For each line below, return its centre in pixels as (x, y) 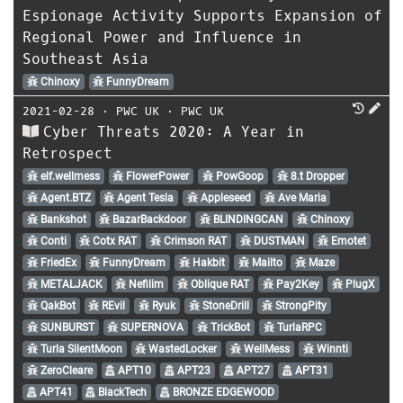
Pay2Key (296, 284)
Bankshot (62, 219)
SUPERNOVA (151, 327)
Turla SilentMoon (80, 349)
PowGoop (238, 176)
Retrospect (67, 153)
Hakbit (207, 262)
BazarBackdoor (148, 219)
